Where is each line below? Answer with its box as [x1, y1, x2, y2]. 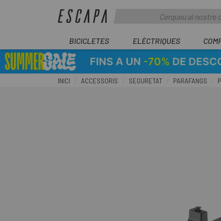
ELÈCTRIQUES [132, 36, 180, 45]
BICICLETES [69, 36, 109, 45]
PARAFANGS [173, 77, 207, 85]
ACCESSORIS [81, 77, 118, 85]
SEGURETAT [129, 77, 162, 85]
